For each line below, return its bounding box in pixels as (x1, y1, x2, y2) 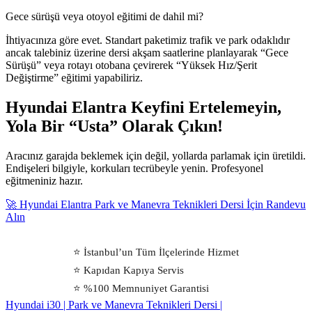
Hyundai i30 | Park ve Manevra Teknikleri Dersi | (6, 298, 222, 311)
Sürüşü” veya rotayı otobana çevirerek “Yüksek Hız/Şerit (6, 58, 257, 71)
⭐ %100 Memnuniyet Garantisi (73, 281, 209, 294)
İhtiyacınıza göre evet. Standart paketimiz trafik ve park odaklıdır (6, 33, 290, 46)
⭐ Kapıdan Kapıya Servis (73, 263, 184, 276)
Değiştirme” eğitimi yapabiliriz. (6, 71, 143, 84)
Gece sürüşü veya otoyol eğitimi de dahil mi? (6, 10, 203, 22)
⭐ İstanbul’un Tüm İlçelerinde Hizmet (73, 245, 239, 258)
